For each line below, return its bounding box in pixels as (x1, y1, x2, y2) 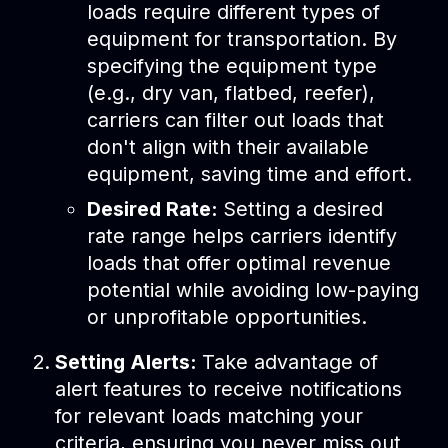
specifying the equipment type (86, 53, 377, 78)
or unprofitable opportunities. (86, 304, 367, 329)
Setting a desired (222, 196, 383, 221)
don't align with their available (86, 134, 369, 159)
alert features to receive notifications (55, 376, 403, 401)
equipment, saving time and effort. (86, 161, 412, 186)
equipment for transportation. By (86, 26, 397, 51)
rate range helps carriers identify (86, 223, 397, 248)
